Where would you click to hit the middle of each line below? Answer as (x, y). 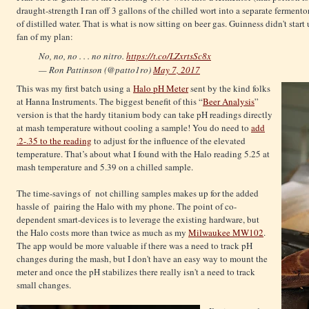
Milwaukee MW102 (226, 232)
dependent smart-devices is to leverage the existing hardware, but (138, 219)
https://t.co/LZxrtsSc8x (169, 56)
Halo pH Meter (161, 88)
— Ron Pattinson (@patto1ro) (96, 70)
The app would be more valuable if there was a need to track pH (134, 245)
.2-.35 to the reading (54, 140)
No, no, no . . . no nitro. (82, 56)
